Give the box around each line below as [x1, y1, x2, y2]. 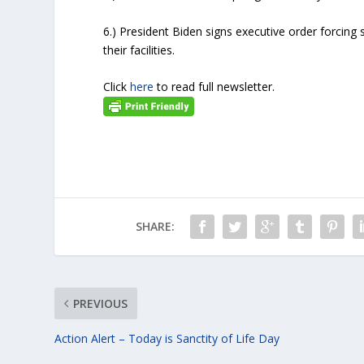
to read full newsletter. [154, 78, 275, 94]
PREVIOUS [73, 296, 128, 312]
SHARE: [135, 219, 175, 235]
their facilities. [103, 41, 175, 58]
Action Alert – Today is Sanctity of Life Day [54, 331, 280, 347]
